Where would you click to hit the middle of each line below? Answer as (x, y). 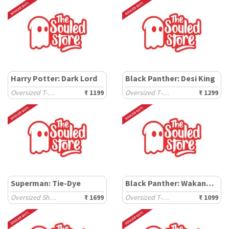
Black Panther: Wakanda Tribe (210, 183)
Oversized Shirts (53, 197)
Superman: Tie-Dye (46, 183)
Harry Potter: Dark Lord (54, 78)
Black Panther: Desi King (170, 78)
